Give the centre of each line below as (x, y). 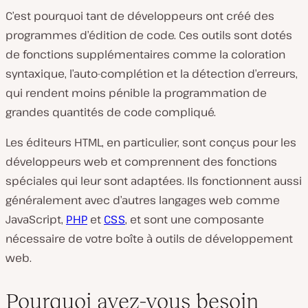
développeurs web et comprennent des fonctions (141, 162)
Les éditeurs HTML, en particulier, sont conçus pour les (151, 142)
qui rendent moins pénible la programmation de (136, 93)
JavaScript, (36, 219)
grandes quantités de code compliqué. (111, 112)
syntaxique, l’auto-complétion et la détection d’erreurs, (152, 74)
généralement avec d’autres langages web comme (143, 200)
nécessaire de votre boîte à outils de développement (149, 239)
